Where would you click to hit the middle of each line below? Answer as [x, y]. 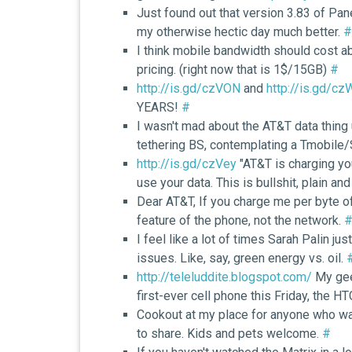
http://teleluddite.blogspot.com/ [224, 277]
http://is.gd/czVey [187, 163]
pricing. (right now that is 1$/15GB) [233, 69]
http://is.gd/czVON [189, 88]
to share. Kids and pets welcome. [229, 333]
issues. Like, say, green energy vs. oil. [242, 258]
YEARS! [159, 107]
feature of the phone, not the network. [240, 220]
